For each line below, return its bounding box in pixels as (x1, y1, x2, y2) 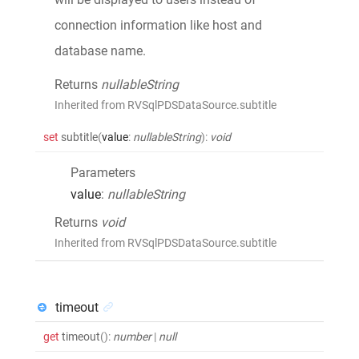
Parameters (71, 164, 135, 180)
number (113, 329, 151, 343)
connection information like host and (54, 17, 262, 33)
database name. (54, 42, 146, 58)
